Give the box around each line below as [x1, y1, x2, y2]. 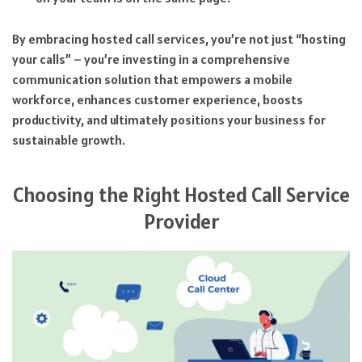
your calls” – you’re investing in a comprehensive [12, 50, 290, 67]
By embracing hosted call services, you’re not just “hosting [12, 30, 346, 47]
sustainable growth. [12, 131, 125, 148]
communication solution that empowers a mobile [12, 70, 293, 87]
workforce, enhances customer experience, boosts [12, 90, 303, 107]
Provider [143, 208, 219, 235]
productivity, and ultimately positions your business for [12, 111, 326, 128]
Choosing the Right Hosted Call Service [12, 181, 350, 208]
